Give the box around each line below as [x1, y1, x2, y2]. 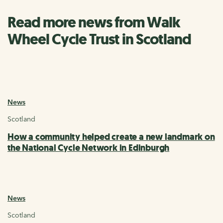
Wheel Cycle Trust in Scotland [7, 29, 191, 50]
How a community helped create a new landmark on [7, 131, 215, 143]
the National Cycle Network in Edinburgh [7, 142, 170, 154]
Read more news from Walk [7, 12, 180, 33]
